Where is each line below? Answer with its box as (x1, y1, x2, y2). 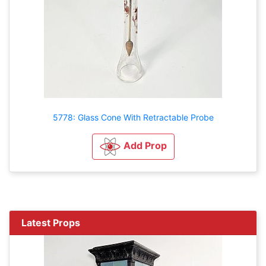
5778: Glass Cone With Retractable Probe (52, 112, 214, 122)
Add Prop (123, 140, 167, 152)
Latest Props (21, 216, 80, 229)
